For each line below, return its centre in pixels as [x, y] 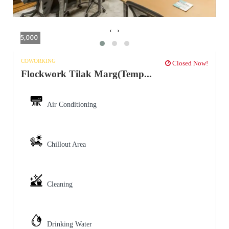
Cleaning [60, 184]
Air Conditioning [72, 104]
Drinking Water [70, 224]
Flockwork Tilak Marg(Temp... [86, 74]
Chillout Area [66, 144]
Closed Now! [189, 63]
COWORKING [38, 61]
